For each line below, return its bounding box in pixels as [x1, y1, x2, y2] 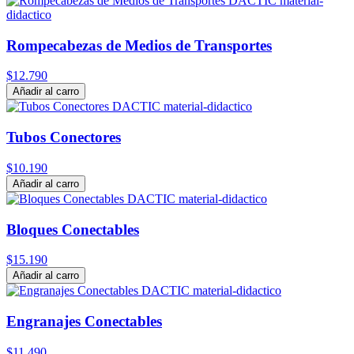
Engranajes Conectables [6, 313, 162, 330]
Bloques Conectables [6, 220, 139, 238]
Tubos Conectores [6, 129, 121, 146]
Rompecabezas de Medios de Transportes [6, 36, 272, 54]
